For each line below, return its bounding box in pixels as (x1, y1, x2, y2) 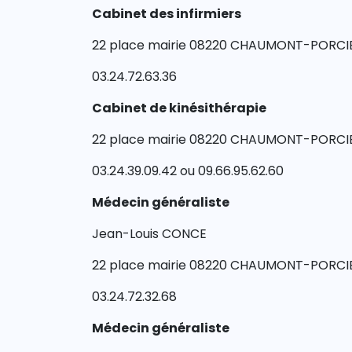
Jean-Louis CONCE (92, 225, 207, 243)
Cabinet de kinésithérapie (92, 99, 266, 117)
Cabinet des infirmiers (92, 5, 241, 23)
